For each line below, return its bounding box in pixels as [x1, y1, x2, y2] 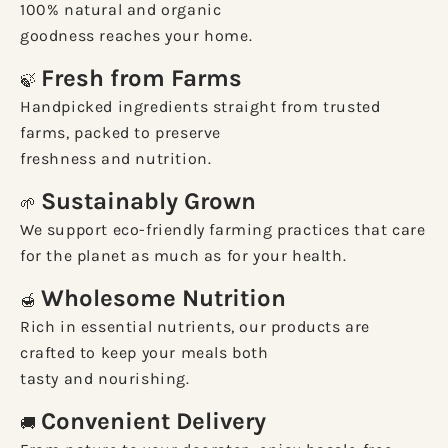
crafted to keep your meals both [20, 342, 269, 362]
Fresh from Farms [41, 63, 243, 92]
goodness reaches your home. [20, 25, 253, 45]
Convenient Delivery [41, 406, 267, 435]
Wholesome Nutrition [41, 283, 287, 312]
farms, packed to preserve [20, 122, 222, 142]
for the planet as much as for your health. [20, 245, 347, 265]
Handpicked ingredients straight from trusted [20, 96, 381, 116]
